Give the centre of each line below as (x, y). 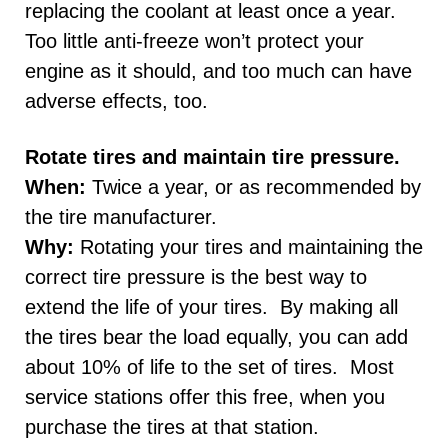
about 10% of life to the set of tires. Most (209, 366)
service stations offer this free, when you (205, 396)
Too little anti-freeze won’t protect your (194, 40)
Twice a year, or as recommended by (253, 186)
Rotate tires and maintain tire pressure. (212, 156)
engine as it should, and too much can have (218, 70)
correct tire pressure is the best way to (196, 276)
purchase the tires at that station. (172, 426)
